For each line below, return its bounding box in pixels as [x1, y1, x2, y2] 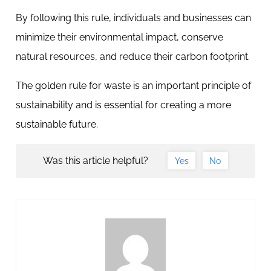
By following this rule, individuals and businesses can [16, 12, 251, 24]
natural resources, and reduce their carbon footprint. [16, 51, 252, 62]
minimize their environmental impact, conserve [16, 31, 223, 43]
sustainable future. [16, 119, 98, 130]
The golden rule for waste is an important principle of [16, 80, 251, 91]
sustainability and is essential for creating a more [16, 99, 231, 111]
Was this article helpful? [43, 155, 149, 167]
